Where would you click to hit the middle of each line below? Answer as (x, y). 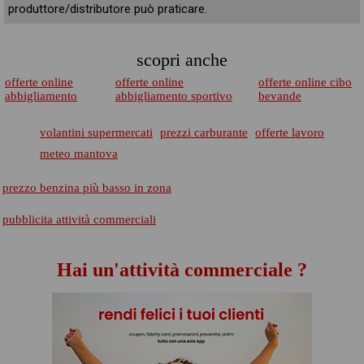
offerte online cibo (305, 82)
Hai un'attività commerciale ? (182, 270)
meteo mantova (79, 154)
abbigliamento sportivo (174, 96)
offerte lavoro (290, 132)
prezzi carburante (204, 132)
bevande (280, 96)
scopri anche (182, 60)
